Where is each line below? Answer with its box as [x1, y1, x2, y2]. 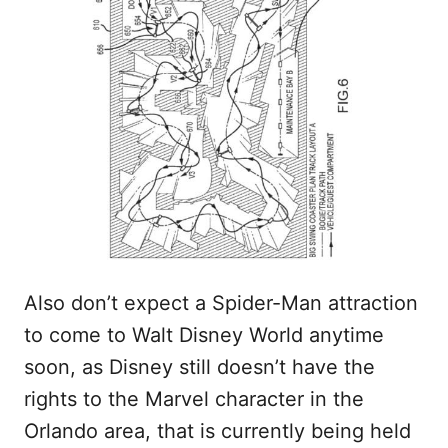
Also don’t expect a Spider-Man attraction [24, 291, 418, 316]
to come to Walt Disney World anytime [24, 323, 384, 348]
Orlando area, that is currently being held [24, 419, 411, 444]
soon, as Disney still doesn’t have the [24, 355, 375, 380]
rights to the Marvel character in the [24, 387, 364, 412]
